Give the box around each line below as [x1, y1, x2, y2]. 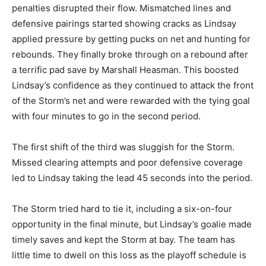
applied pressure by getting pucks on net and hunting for [12, 33, 251, 45]
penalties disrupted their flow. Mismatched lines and [12, 2, 231, 14]
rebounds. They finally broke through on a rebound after [12, 49, 248, 60]
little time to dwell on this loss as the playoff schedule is [12, 249, 246, 261]
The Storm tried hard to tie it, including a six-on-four [12, 203, 232, 214]
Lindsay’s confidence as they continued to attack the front [12, 80, 254, 91]
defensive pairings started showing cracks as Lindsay [12, 18, 236, 29]
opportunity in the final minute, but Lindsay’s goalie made [12, 218, 252, 230]
